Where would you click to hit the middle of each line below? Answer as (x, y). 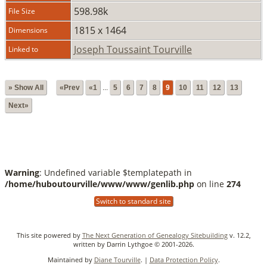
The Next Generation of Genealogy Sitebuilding (155, 235)
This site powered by (49, 235)
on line (210, 184)
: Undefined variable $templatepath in (116, 172)
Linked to (23, 49)
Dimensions (28, 30)
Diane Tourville (117, 259)
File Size (22, 11)
